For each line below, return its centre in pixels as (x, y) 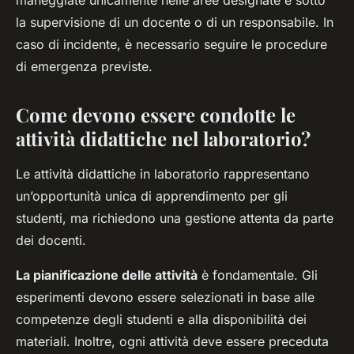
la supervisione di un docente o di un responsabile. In (175, 23)
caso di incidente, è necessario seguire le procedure (171, 45)
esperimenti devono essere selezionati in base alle (165, 298)
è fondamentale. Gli (258, 275)
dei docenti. (51, 241)
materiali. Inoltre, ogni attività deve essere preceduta (172, 342)
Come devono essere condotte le (156, 115)
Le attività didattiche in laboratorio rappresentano (163, 174)
